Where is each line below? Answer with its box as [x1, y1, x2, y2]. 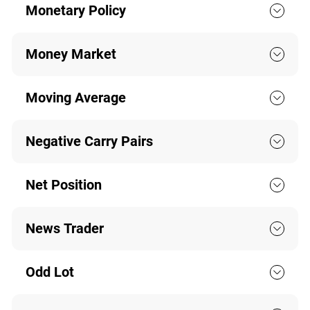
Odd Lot [25, 264, 74, 281]
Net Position [25, 176, 102, 194]
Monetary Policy [25, 2, 126, 19]
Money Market [25, 46, 116, 63]
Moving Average [25, 89, 126, 107]
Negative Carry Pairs [25, 133, 153, 150]
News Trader [25, 220, 104, 237]
